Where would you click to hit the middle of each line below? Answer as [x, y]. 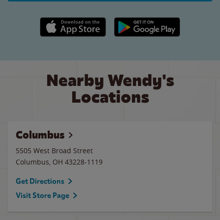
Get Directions [40, 181]
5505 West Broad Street [54, 151]
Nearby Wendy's [110, 80]
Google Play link [139, 22]
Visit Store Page [42, 195]
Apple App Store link [73, 22]
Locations [110, 97]
